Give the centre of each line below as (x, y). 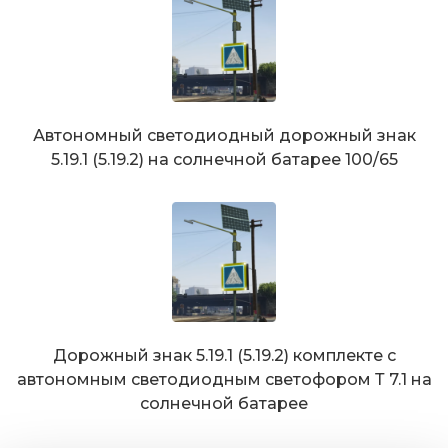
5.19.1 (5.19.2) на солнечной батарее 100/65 (224, 160)
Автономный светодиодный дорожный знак (224, 136)
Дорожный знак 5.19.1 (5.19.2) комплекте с (224, 356)
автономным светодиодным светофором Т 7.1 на (224, 380)
